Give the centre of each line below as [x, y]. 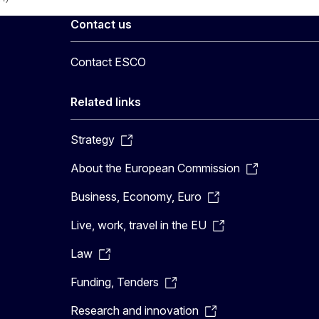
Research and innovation [134, 310]
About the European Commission [155, 168]
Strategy [92, 140]
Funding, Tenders [114, 282]
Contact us [101, 24]
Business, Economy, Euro [136, 197]
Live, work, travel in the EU [138, 225]
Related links [105, 102]
